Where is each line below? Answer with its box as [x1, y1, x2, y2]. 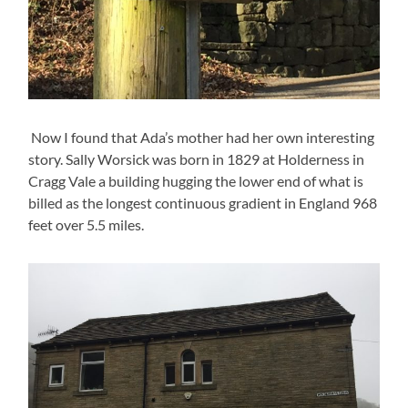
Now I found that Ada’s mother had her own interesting [28, 128, 375, 147]
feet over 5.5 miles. [28, 216, 150, 234]
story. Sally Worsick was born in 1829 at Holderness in [28, 150, 365, 168]
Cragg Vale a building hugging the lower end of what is [28, 172, 364, 190]
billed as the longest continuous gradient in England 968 [28, 194, 378, 212]
